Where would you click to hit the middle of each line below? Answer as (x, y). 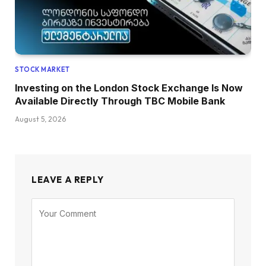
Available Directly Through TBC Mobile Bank (120, 101)
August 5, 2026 (40, 119)
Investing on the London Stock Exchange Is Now (129, 88)
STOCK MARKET (42, 69)
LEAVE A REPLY (68, 179)
